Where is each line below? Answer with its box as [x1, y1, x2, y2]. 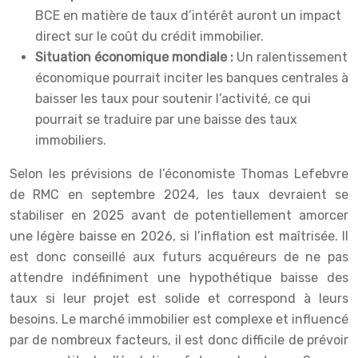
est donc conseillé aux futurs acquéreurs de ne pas [10, 249, 348, 265]
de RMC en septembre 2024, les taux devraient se [10, 187, 348, 203]
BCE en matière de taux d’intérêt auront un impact [35, 8, 341, 24]
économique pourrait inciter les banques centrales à [35, 70, 348, 86]
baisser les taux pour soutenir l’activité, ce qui [35, 91, 311, 107]
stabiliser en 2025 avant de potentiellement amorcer [10, 208, 348, 224]
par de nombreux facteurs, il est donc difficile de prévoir [10, 332, 348, 348]
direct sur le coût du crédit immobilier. [35, 29, 264, 45]
